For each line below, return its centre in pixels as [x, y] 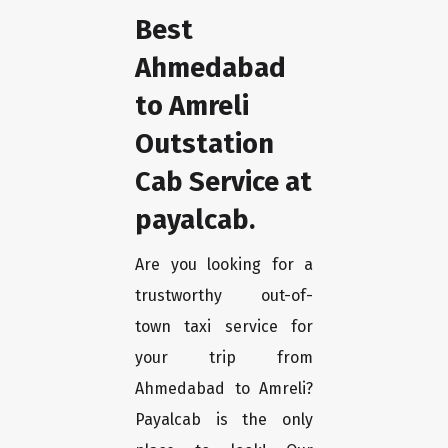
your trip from [224, 358]
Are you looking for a [224, 265]
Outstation [204, 144]
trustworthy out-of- [224, 296]
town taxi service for [224, 327]
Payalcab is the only [224, 420]
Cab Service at [223, 182]
